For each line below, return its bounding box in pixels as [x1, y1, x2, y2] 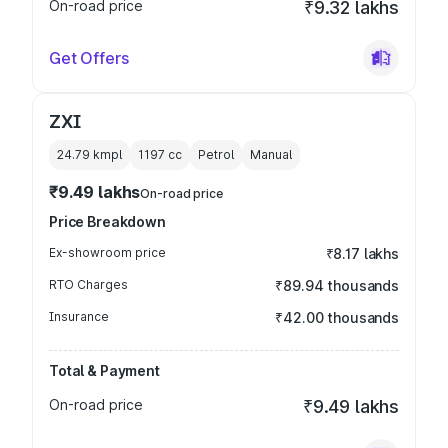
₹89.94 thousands [275, 277, 399, 294]
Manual [250, 147, 292, 162]
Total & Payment [49, 362, 160, 379]
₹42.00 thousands [275, 309, 399, 326]
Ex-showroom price [49, 245, 166, 260]
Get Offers [49, 48, 129, 68]
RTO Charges [49, 277, 128, 292]
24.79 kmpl [57, 147, 122, 162]
